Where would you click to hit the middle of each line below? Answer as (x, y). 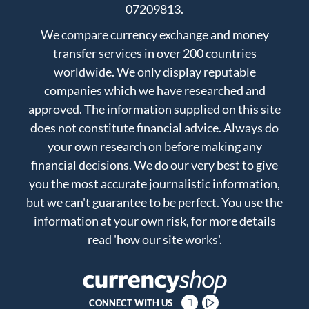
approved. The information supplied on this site (154, 109)
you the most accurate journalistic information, (154, 184)
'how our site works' (166, 240)
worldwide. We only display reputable (154, 72)
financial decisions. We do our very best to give (154, 165)
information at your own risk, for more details (154, 221)
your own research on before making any (154, 147)
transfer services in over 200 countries (154, 53)
